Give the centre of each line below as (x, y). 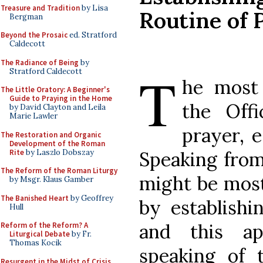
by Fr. (81, 234)
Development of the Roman (57, 143)
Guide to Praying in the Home (61, 98)
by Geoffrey (91, 198)
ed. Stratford (92, 35)
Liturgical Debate (40, 234)
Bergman (26, 16)
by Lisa (94, 8)
